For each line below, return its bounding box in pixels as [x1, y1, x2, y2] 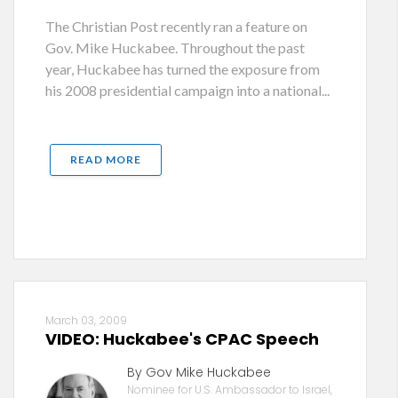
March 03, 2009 [45, 313, 127, 328]
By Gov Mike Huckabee [126, 363, 271, 381]
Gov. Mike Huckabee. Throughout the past [45, 39, 305, 56]
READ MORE [70, 153, 141, 166]
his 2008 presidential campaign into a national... [45, 82, 330, 99]
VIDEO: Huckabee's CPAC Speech [45, 328, 319, 350]
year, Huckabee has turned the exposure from [45, 60, 320, 77]
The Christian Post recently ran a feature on [45, 18, 307, 35]
